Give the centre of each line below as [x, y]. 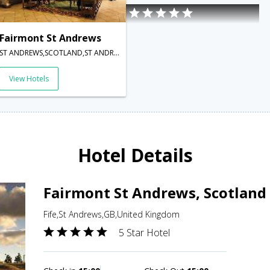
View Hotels [29, 79]
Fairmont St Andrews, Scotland [155, 193]
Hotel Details [135, 155]
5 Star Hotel [144, 233]
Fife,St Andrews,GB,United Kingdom [111, 215]
